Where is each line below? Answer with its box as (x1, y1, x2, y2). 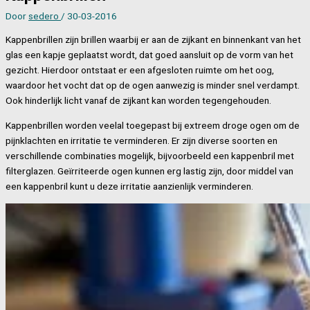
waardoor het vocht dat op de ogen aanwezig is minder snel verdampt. (6, 80, 300, 91)
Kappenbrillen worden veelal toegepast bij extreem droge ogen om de (6, 120, 300, 131)
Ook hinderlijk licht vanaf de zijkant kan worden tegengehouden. (6, 95, 271, 107)
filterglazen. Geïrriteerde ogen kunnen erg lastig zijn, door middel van (6, 165, 293, 177)
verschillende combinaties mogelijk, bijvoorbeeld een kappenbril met (6, 150, 294, 162)
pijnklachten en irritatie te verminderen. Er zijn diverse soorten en (6, 135, 277, 147)
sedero (28, 10, 61, 21)
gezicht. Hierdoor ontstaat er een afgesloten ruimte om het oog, (6, 64, 274, 76)
